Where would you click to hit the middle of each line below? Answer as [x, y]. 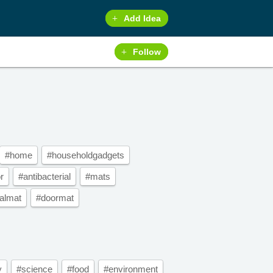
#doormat [55, 198]
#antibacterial [44, 176]
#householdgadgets [86, 155]
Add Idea [143, 18]
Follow [147, 52]
